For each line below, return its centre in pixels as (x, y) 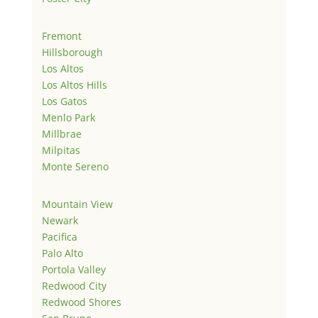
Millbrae (61, 134)
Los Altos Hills (74, 85)
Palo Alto (62, 253)
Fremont (61, 36)
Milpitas (61, 150)
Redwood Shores (81, 302)
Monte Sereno (75, 167)
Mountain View (77, 204)
